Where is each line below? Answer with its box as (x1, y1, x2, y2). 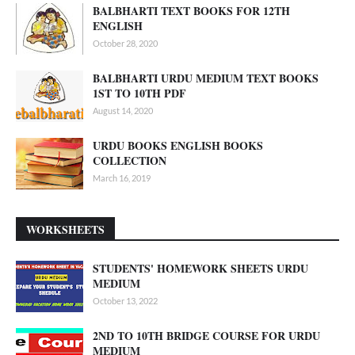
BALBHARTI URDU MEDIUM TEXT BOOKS (93, 70, 319, 87)
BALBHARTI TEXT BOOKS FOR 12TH (93, 2, 290, 20)
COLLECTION (93, 152, 166, 170)
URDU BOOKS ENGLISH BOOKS (93, 137, 263, 155)
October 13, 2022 (93, 296, 158, 307)
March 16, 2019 (93, 173, 151, 184)
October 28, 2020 (93, 38, 158, 49)
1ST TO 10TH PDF (93, 85, 186, 102)
